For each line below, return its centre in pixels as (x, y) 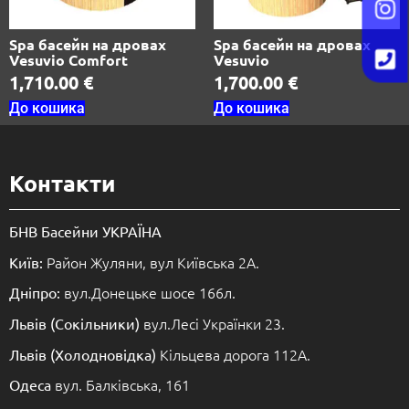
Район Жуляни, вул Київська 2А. (151, 262)
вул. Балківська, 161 (121, 385)
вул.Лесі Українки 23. (212, 324)
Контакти (62, 183)
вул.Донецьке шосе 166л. (148, 293)
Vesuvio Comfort (68, 60)
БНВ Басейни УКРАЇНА (85, 231)
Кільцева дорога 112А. (233, 354)
